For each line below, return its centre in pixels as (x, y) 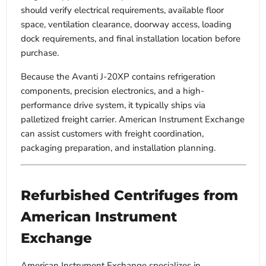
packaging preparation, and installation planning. (118, 148)
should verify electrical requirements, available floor (122, 10)
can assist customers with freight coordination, (112, 133)
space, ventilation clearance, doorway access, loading (126, 24)
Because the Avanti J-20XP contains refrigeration (118, 76)
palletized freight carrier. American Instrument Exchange (133, 119)
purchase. (40, 53)
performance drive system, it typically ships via (113, 105)
